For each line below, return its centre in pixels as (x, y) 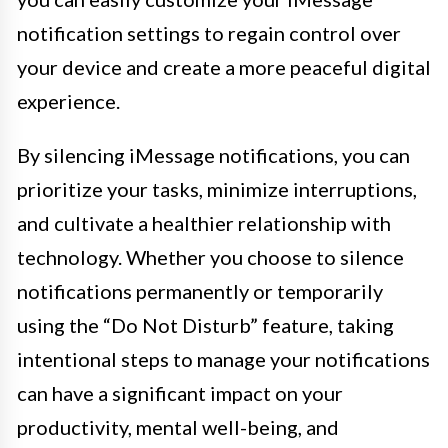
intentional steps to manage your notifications (223, 359)
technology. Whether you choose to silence (210, 257)
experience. (68, 101)
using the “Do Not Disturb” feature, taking (205, 325)
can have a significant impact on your (180, 393)
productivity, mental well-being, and (178, 427)
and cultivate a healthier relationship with (204, 223)
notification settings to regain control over (209, 33)
